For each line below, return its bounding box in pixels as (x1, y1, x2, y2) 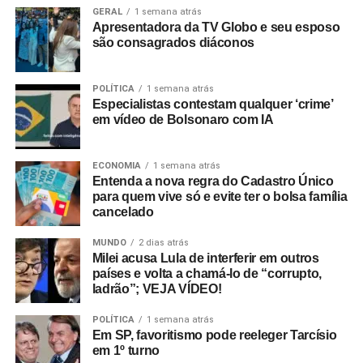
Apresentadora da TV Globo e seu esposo (92, 20, 340, 34)
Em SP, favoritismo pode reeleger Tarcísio (92, 328, 337, 342)
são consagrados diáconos (92, 36, 254, 49)
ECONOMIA (92, 160, 141, 171)
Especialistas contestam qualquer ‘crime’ (92, 97, 333, 111)
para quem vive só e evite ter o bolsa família (92, 190, 348, 203)
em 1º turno (92, 344, 160, 357)
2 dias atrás (138, 237, 189, 248)
